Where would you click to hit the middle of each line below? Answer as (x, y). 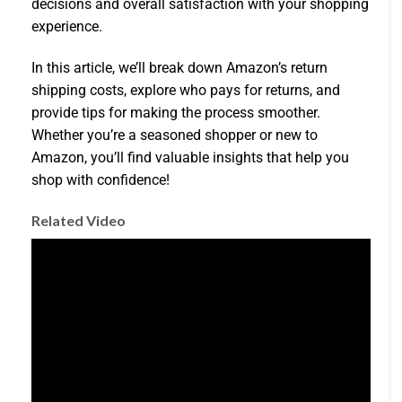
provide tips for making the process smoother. (176, 112)
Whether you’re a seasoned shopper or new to (175, 135)
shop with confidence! (100, 179)
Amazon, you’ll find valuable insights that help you (190, 157)
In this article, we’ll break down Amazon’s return (179, 67)
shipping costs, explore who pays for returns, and (186, 90)
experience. (67, 26)
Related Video (79, 221)
